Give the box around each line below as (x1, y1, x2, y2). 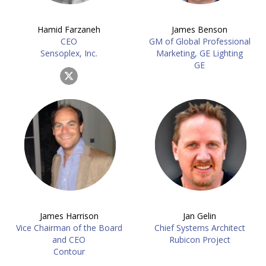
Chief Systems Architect (154, 222, 245, 233)
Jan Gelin (183, 210, 216, 221)
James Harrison (39, 210, 99, 221)
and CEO (52, 234, 85, 245)
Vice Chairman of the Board (15, 222, 122, 233)
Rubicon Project (169, 234, 230, 245)
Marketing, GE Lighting (156, 47, 243, 59)
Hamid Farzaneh (37, 24, 100, 35)
